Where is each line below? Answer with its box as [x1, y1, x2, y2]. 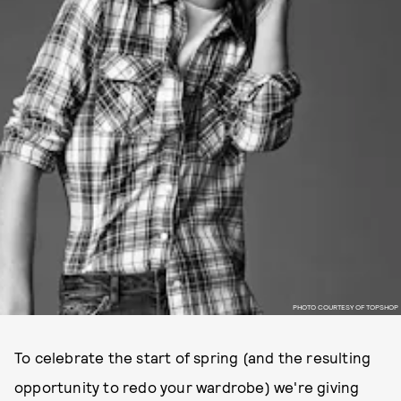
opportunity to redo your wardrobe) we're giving [14, 378, 360, 396]
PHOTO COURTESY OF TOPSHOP [292, 302, 398, 311]
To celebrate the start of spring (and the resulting [14, 348, 371, 366]
